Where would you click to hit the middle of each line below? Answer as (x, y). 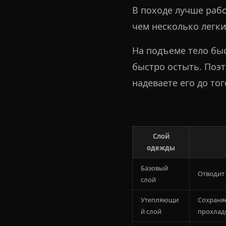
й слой (151, 211)
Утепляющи (160, 200)
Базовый (154, 168)
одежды (161, 148)
